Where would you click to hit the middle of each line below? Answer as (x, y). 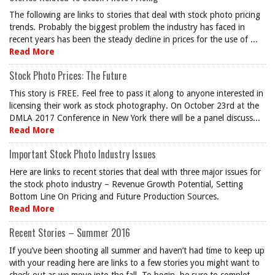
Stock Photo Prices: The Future (68, 76)
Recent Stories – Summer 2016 (70, 233)
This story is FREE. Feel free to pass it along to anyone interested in (136, 93)
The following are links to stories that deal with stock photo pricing (135, 15)
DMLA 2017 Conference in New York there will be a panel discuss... (135, 118)
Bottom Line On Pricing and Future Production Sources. (114, 196)
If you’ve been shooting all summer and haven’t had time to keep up (137, 250)
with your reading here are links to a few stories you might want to (134, 263)
